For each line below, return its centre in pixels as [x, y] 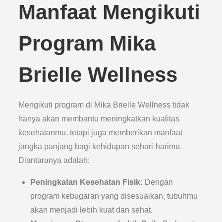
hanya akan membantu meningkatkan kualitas [99, 119]
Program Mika [87, 43]
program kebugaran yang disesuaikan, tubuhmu [114, 196]
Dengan [158, 182]
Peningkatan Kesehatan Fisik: [87, 182]
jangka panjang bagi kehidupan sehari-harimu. [100, 146]
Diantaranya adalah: [54, 160]
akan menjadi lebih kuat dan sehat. [92, 210]
